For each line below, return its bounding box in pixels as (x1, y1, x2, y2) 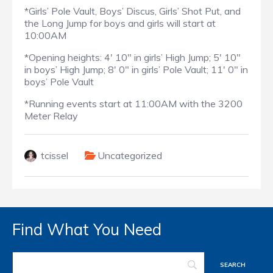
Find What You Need (12, 219, 161, 240)
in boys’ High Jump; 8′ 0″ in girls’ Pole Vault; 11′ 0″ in (24, 63, 248, 76)
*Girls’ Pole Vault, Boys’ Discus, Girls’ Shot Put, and (24, 5, 241, 18)
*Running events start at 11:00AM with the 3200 (24, 97, 243, 110)
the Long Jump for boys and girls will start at (24, 17, 216, 30)
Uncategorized (97, 149, 162, 162)
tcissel (41, 149, 68, 162)
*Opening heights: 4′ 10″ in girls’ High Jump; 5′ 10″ (24, 51, 241, 64)
